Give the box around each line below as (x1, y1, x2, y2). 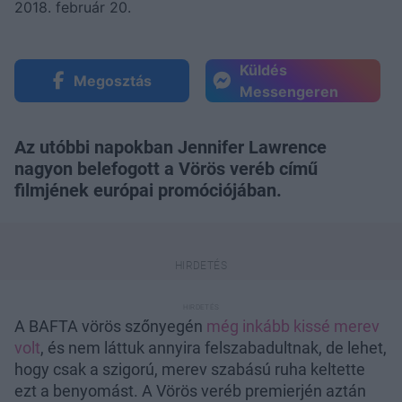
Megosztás (73, 71, 152, 90)
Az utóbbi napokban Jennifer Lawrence (14, 135, 327, 158)
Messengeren (240, 82, 338, 100)
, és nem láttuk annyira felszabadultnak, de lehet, (40, 337, 387, 357)
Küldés (240, 60, 287, 79)
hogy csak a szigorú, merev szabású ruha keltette (14, 359, 365, 379)
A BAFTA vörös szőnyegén (14, 316, 206, 336)
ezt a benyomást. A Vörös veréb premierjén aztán (14, 380, 366, 400)
